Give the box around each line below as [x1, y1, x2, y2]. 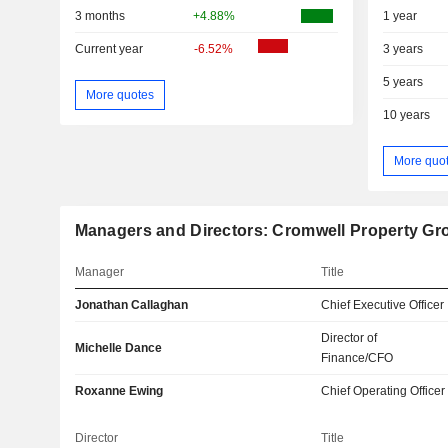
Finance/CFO [321, 351, 394, 366]
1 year [382, 9, 417, 24]
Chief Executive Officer [321, 298, 445, 313]
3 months [74, 9, 125, 24]
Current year [74, 42, 143, 57]
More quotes [85, 87, 154, 102]
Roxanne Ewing [74, 384, 163, 399]
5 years [382, 75, 423, 90]
